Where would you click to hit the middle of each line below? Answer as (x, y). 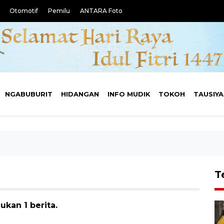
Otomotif (24, 11)
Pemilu (59, 11)
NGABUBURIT (29, 94)
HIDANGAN (80, 94)
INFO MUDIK (129, 94)
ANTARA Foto (101, 11)
